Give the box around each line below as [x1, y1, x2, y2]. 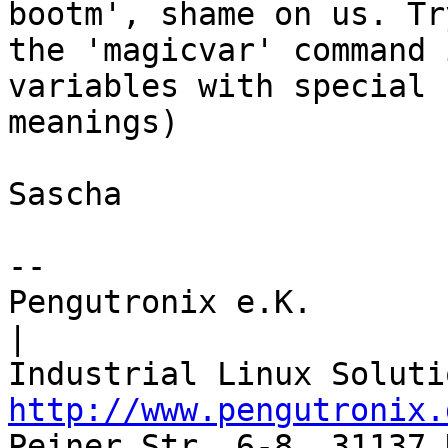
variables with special [8, 68, 426, 105]
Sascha [8, 176, 122, 213]
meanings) [8, 104, 179, 141]
